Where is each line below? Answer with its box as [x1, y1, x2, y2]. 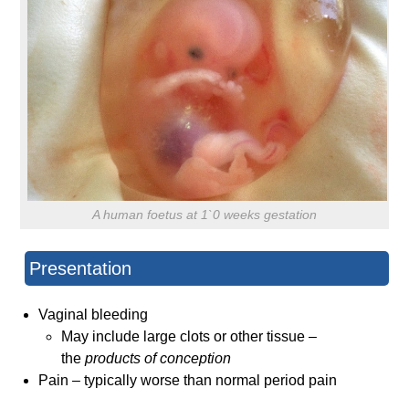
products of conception [85, 351, 232, 367]
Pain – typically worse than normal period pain [38, 372, 338, 389]
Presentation [29, 258, 132, 279]
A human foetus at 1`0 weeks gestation [92, 207, 317, 223]
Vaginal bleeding [38, 307, 149, 323]
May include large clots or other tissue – [61, 329, 318, 345]
